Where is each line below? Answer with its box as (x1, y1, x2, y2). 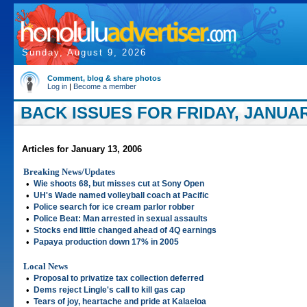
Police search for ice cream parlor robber (34, 202, 195, 212)
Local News (23, 261, 68, 271)
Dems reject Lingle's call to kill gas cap (34, 285, 185, 295)
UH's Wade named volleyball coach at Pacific (34, 191, 209, 200)
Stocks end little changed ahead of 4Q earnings (34, 225, 217, 235)
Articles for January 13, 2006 (22, 144, 142, 154)
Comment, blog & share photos (47, 74, 161, 82)
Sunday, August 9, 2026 (22, 47, 147, 58)
